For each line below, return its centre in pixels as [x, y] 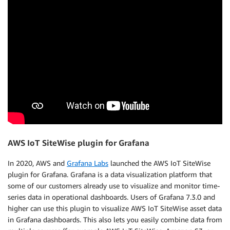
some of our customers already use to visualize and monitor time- [114, 186]
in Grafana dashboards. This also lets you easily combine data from [115, 220]
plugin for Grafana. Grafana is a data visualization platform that [110, 175]
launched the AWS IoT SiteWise [159, 163]
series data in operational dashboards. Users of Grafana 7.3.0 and [111, 197]
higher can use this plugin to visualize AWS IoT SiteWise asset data [115, 208]
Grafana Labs [88, 163]
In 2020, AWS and [37, 163]
